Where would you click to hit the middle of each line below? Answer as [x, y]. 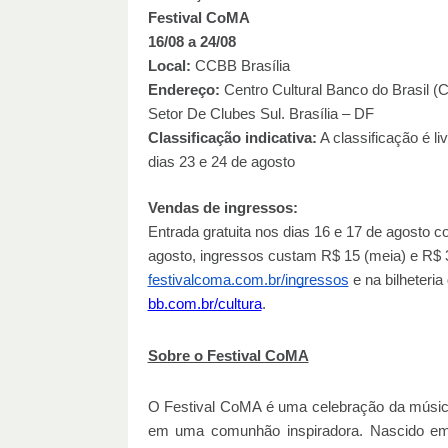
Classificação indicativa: [232, 137]
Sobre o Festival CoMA [228, 356]
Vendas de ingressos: [222, 207]
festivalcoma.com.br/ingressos [248, 279]
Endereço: [183, 89]
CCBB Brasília [240, 65]
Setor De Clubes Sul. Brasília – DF [262, 113]
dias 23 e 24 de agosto [221, 161]
